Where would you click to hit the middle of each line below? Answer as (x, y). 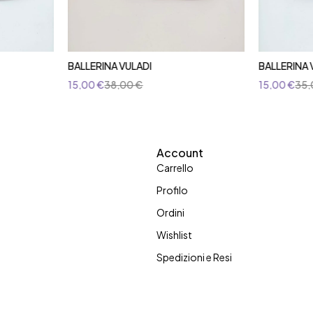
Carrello (175, 168)
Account (180, 153)
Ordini (170, 213)
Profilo (172, 190)
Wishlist (174, 235)
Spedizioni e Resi (194, 257)
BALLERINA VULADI (110, 66)
